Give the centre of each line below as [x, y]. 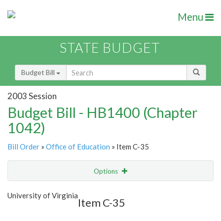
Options [107, 171]
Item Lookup [29, 212]
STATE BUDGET [110, 48]
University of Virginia [43, 196]
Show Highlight [80, 191]
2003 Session [32, 96]
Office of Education [78, 147]
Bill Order [23, 147]
